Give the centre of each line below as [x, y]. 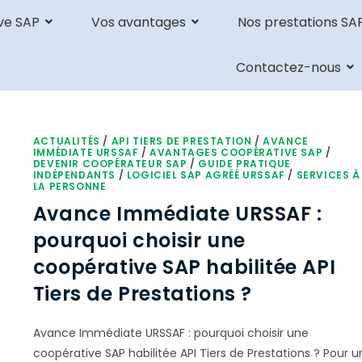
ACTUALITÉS [66, 141]
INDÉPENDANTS [74, 175]
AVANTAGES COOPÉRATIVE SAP [236, 152]
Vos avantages [138, 22]
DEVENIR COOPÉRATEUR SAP [110, 164]
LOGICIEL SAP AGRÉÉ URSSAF [206, 175]
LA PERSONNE [69, 186]
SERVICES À [328, 175]
